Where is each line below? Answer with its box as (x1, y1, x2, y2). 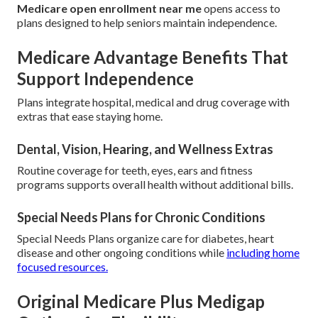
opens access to (202, 1, 280, 16)
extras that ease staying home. (17, 109, 163, 124)
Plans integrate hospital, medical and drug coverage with (17, 95, 290, 109)
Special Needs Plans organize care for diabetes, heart (17, 231, 274, 246)
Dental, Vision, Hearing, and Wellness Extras (17, 141, 273, 158)
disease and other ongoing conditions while (17, 246, 226, 260)
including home (226, 246, 300, 260)
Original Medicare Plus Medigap (17, 291, 265, 312)
